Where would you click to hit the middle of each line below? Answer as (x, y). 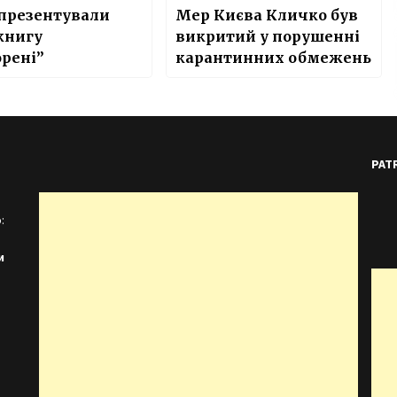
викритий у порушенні (267, 37)
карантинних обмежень (273, 58)
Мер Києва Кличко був (266, 16)
